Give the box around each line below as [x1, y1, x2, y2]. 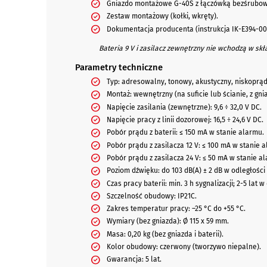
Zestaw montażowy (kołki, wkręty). [106, 12, 218, 21]
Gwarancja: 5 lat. [106, 255, 162, 264]
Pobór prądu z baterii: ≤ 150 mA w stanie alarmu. [106, 128, 264, 137]
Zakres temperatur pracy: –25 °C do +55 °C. [106, 204, 246, 213]
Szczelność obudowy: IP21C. [106, 191, 197, 200]
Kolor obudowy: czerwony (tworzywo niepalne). [106, 243, 261, 252]
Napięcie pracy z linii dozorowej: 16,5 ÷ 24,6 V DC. [106, 115, 263, 124]
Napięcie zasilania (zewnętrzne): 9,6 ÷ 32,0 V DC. [106, 103, 262, 111]
